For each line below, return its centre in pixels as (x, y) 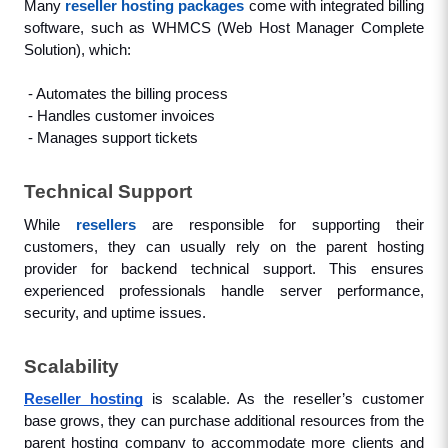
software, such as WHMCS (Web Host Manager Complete (224, 27)
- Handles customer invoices (121, 115)
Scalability (71, 366)
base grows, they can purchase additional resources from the (224, 421)
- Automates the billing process (127, 93)
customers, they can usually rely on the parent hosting (224, 246)
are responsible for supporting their (280, 224)
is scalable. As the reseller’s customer (283, 399)
